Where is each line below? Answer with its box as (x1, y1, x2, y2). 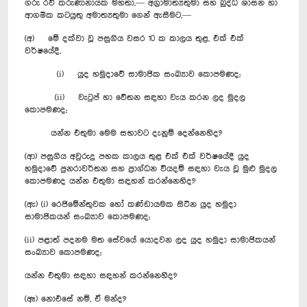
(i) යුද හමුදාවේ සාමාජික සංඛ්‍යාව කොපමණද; (25, 69, 241, 79)
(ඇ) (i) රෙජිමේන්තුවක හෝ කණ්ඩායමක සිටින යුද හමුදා (25, 199, 236, 209)
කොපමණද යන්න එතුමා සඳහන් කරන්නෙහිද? (25, 176, 195, 186)
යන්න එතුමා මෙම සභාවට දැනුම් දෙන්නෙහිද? (25, 128, 222, 138)
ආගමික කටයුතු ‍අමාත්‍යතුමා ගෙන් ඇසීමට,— (25, 10, 191, 20)
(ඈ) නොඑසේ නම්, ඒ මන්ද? (25, 294, 126, 304)
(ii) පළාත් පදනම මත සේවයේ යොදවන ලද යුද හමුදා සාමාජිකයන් (25, 235, 275, 245)
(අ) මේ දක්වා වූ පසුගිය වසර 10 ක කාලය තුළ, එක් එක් (25, 34, 244, 43)
